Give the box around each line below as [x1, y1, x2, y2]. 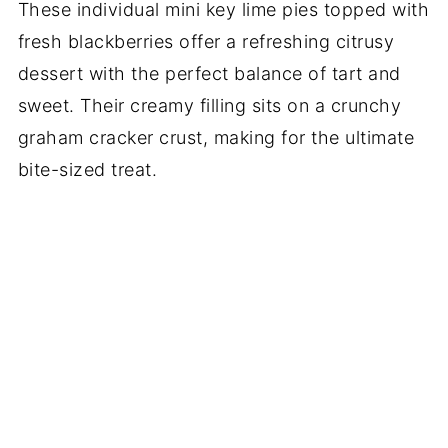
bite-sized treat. [17, 159, 158, 180]
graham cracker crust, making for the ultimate [17, 127, 415, 148]
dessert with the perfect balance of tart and [17, 63, 401, 84]
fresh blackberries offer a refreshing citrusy [17, 31, 395, 52]
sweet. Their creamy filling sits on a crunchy [17, 95, 402, 116]
